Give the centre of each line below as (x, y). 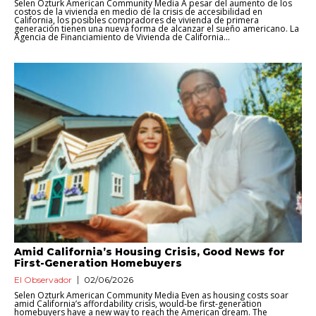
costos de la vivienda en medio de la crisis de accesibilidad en (138, 12)
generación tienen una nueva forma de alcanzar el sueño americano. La (157, 29)
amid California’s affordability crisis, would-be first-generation (138, 304)
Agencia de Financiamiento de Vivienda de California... (122, 37)
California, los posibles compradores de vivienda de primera (136, 20)
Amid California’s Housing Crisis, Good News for (150, 252)
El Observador (43, 280)
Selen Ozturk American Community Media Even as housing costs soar (151, 296)
